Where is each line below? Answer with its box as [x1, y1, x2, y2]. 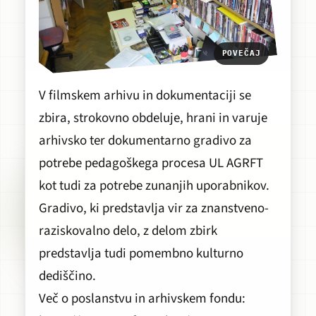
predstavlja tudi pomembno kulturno [38, 243, 243, 263]
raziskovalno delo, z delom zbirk [38, 221, 217, 241]
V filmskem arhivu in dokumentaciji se [38, 85, 251, 105]
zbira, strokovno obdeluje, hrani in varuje [38, 108, 267, 128]
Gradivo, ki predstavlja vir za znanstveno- [38, 198, 269, 218]
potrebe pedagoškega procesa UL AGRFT [38, 153, 263, 173]
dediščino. [38, 266, 96, 286]
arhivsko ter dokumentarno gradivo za [38, 130, 252, 150]
